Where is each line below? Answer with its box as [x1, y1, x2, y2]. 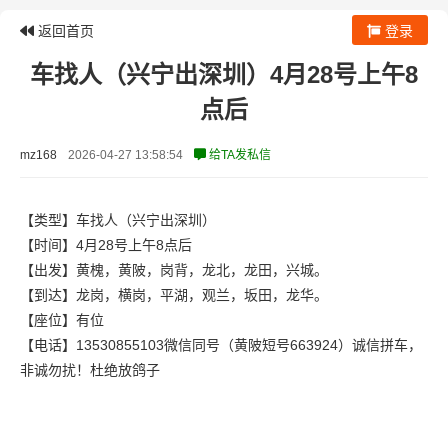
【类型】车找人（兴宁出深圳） [20, 212, 216, 228]
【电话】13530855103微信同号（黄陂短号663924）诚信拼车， [20, 337, 422, 353]
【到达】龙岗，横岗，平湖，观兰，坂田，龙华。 [20, 287, 328, 303]
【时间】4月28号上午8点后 [20, 237, 192, 253]
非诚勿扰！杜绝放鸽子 [20, 362, 160, 378]
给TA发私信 [206, 148, 271, 162]
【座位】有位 [20, 312, 104, 328]
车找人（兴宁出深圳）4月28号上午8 [30, 61, 418, 88]
